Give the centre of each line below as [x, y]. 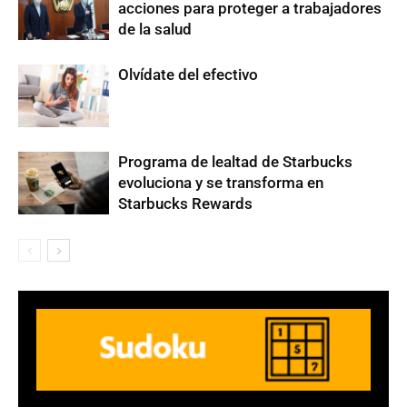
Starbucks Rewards [185, 204]
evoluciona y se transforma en [221, 183]
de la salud [155, 30]
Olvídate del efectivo [188, 75]
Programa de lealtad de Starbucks [235, 162]
